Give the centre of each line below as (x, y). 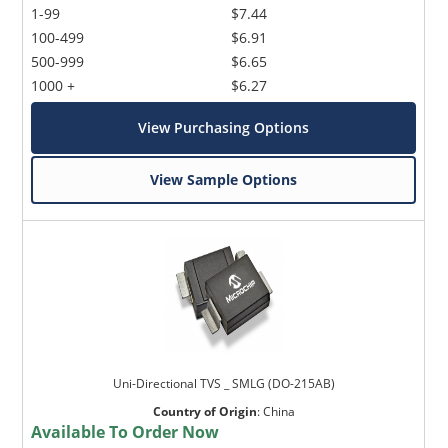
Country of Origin (204, 412)
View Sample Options (224, 180)
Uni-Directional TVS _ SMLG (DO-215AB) (223, 384)
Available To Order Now (125, 432)
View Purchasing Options (224, 128)
